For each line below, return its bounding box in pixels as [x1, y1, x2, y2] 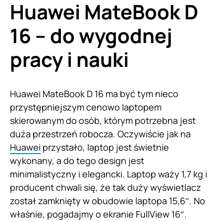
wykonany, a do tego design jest [10, 155, 144, 167]
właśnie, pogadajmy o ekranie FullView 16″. [10, 208, 187, 221]
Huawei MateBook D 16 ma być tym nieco [10, 88, 178, 100]
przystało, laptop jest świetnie [41, 141, 169, 154]
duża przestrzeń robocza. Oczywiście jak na [10, 128, 191, 140]
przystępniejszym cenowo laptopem [10, 101, 162, 113]
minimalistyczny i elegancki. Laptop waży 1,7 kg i [10, 168, 207, 180]
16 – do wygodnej [10, 22, 172, 50]
